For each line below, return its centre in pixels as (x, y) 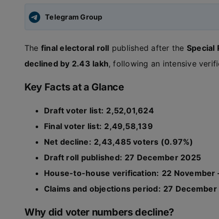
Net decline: (67, 142)
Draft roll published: (83, 157)
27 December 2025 (163, 157)
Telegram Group (74, 17)
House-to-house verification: (101, 173)
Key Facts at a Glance (74, 87)
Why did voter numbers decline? (99, 212)
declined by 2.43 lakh (66, 64)
